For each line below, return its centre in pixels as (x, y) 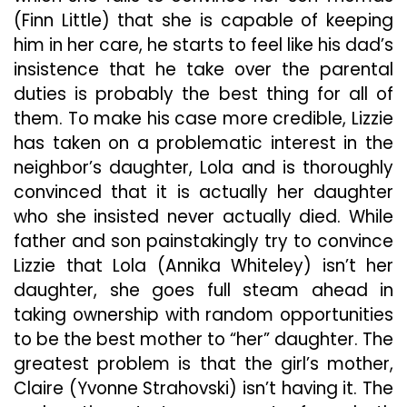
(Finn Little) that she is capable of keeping (203, 20)
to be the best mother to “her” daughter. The (203, 339)
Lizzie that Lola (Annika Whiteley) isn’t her (203, 266)
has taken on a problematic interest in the (203, 143)
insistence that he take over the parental (203, 69)
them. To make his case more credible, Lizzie (203, 119)
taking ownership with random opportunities (203, 315)
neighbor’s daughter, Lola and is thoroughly (203, 168)
